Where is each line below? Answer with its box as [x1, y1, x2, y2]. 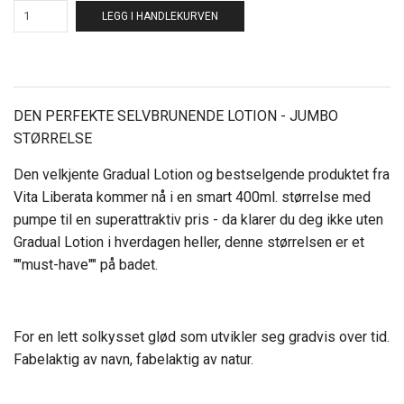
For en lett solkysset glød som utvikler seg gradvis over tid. [14, 327, 390, 345]
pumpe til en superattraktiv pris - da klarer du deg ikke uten [14, 210, 383, 228]
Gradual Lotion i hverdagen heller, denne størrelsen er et [14, 233, 364, 251]
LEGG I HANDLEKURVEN [102, 9, 218, 23]
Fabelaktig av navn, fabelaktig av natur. [14, 350, 253, 368]
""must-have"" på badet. [14, 255, 158, 273]
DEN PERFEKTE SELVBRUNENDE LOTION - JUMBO [14, 106, 338, 124]
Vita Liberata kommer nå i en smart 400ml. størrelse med [14, 188, 371, 206]
